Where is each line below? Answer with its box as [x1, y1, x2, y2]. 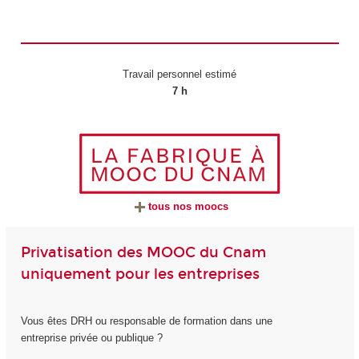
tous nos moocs [148, 200, 228, 213]
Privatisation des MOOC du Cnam [20, 244, 266, 262]
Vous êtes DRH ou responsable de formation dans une [20, 314, 272, 327]
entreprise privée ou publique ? [20, 331, 163, 344]
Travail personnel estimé [123, 68, 236, 80]
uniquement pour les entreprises [20, 265, 260, 284]
